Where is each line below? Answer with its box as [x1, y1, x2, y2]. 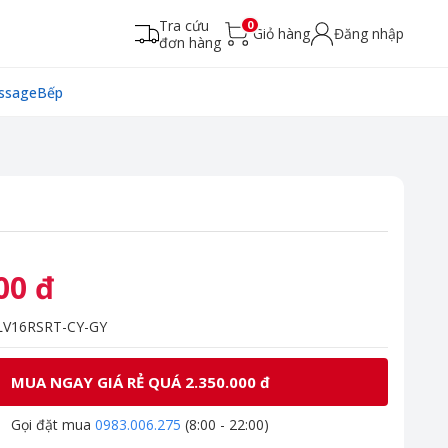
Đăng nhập [334, 24, 404, 44]
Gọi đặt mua [11, 414, 95, 434]
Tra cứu [159, 15, 209, 35]
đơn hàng [159, 32, 221, 52]
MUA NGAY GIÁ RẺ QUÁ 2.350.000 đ [10, 371, 270, 392]
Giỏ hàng [253, 24, 310, 44]
